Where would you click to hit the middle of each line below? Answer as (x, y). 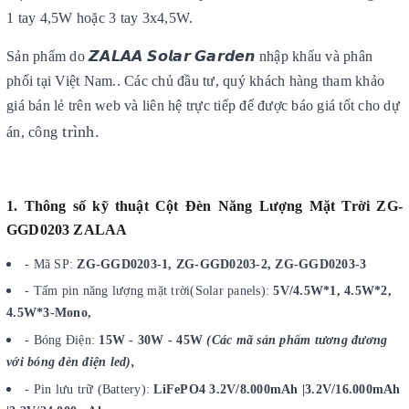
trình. (79, 131)
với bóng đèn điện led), (71, 362)
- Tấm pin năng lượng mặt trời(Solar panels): (149, 291)
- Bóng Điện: (62, 341)
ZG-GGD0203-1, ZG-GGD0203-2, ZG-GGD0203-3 (222, 264)
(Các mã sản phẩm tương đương (297, 341)
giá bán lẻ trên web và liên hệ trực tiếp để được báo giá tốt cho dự (203, 105)
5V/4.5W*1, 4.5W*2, (332, 291)
